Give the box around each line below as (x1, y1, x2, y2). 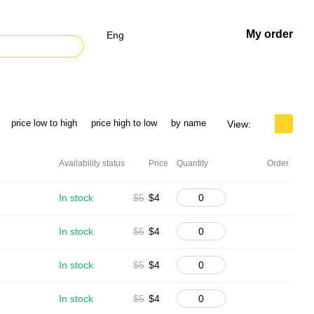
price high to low (91, 118, 157, 128)
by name (171, 118, 206, 128)
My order (245, 28, 293, 40)
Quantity (177, 158, 208, 168)
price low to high (11, 118, 77, 128)
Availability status (59, 158, 125, 168)
